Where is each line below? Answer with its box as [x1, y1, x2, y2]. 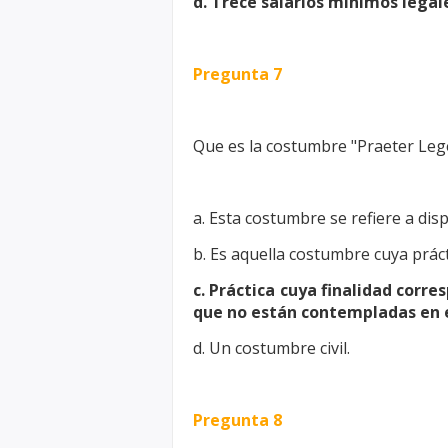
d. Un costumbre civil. [193, 337, 350, 359]
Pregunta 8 [193, 409, 282, 431]
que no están [193, 301, 301, 323]
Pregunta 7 [193, 63, 282, 85]
